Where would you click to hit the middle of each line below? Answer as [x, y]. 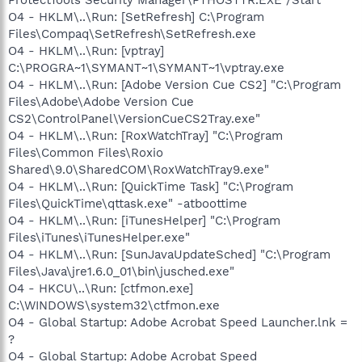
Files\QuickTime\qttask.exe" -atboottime [128, 203]
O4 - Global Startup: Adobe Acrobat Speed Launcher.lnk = [178, 322]
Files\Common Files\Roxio [86, 152]
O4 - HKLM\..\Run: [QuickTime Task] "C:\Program [151, 186]
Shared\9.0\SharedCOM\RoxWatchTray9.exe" [139, 169]
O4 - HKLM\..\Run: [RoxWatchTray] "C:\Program [145, 135]
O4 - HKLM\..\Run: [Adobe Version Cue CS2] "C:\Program [175, 84]
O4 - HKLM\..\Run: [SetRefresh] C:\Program [136, 17]
